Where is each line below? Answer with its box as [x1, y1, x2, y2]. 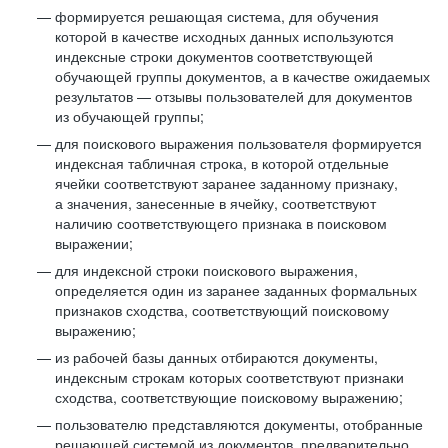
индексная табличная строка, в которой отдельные [55, 153, 389, 173]
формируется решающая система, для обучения [55, 6, 379, 26]
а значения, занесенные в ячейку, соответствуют [55, 193, 376, 213]
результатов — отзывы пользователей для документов [55, 86, 412, 106]
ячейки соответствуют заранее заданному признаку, [55, 173, 398, 193]
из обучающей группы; [55, 106, 204, 126]
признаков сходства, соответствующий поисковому [55, 300, 389, 320]
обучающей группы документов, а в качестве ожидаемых [55, 66, 430, 86]
